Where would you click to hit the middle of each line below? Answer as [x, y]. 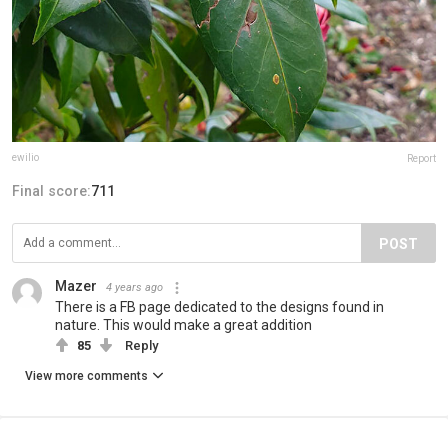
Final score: [51, 191]
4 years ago [134, 288]
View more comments [86, 376]
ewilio [25, 158]
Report [421, 159]
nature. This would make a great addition [183, 325]
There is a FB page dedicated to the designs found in [219, 307]
